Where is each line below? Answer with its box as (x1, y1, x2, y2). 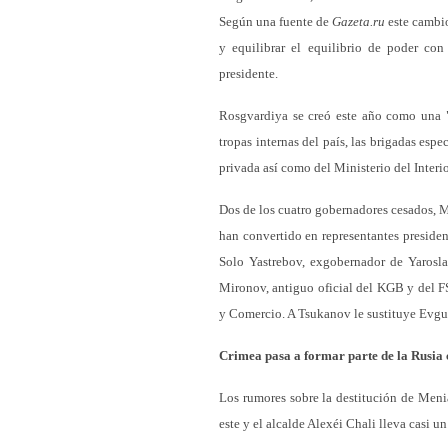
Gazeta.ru (332, 14, 385, 29)
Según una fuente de (219, 14, 332, 29)
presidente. (219, 66, 278, 81)
